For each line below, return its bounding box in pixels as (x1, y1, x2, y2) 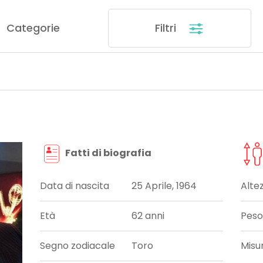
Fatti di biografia (63, 146, 152, 160)
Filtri (155, 20, 180, 35)
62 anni (131, 209, 164, 223)
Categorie (6, 20, 60, 35)
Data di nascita (40, 179, 110, 193)
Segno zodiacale (40, 239, 116, 253)
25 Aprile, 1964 (131, 179, 197, 193)
